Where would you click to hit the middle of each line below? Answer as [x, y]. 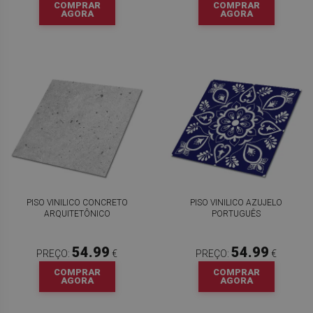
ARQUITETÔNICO [77, 214]
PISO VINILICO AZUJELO [236, 203]
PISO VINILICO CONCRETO [77, 203]
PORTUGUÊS [236, 214]
